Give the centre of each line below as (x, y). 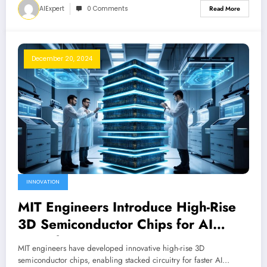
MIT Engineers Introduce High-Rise (127, 207)
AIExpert (52, 8)
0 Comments (108, 8)
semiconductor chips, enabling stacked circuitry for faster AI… (124, 260)
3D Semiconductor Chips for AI (115, 224)
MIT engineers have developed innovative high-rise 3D (111, 248)
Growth (41, 241)
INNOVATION (43, 181)
